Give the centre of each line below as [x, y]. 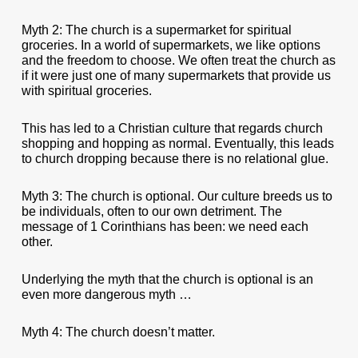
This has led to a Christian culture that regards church [172, 128]
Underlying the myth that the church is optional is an [167, 279]
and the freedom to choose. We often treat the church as [178, 60]
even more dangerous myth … [106, 294]
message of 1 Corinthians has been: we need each [165, 227]
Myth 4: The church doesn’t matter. [118, 332]
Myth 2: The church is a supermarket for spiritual [156, 30]
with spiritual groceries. [86, 91]
